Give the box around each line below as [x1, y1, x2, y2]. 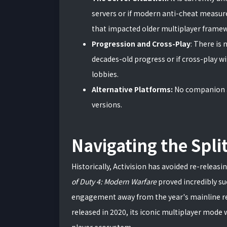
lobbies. [92, 69, 119, 79]
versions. [92, 99, 122, 109]
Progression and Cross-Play [92, 39, 191, 49]
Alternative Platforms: [92, 84, 173, 94]
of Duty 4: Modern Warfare [71, 176, 157, 186]
